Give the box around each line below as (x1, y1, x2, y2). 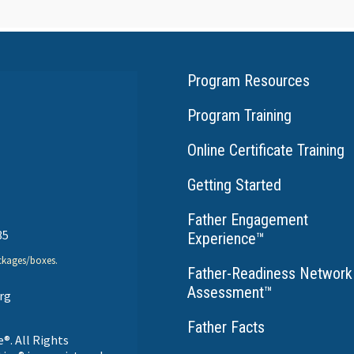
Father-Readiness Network (186, 264, 352, 284)
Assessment (186, 283, 264, 303)
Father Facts (186, 318, 265, 337)
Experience (186, 229, 256, 249)
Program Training (186, 106, 292, 126)
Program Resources (186, 71, 310, 91)
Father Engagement (186, 210, 308, 230)
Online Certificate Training (186, 141, 345, 160)
